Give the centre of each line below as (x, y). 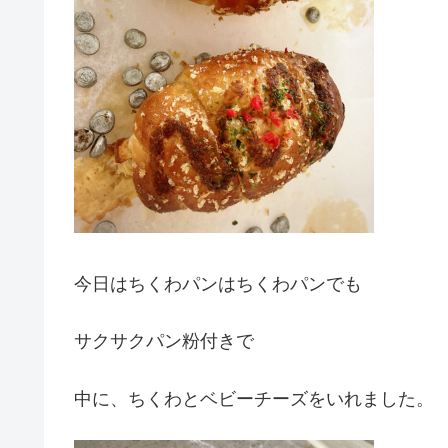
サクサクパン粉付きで (164, 341)
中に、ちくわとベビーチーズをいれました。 (254, 398)
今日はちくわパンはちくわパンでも (218, 284)
